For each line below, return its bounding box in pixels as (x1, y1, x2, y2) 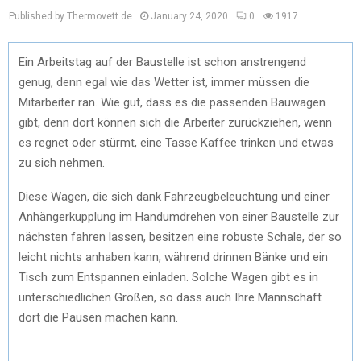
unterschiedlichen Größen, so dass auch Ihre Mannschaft (19, 289, 322, 305)
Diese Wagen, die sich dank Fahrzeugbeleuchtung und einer (19, 189, 330, 204)
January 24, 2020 (151, 10, 228, 22)
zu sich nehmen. (19, 155, 108, 170)
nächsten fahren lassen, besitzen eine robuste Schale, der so (19, 229, 342, 244)
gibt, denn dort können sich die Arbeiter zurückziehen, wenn (19, 114, 332, 130)
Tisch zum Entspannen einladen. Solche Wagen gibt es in (19, 269, 318, 284)
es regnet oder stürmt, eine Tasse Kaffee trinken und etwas (19, 135, 334, 150)
